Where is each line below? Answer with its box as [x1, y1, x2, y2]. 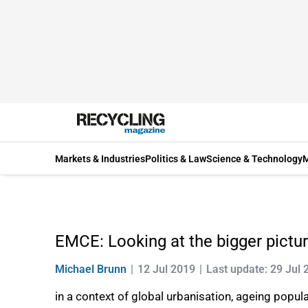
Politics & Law [145, 153, 206, 164]
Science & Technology [206, 153, 302, 164]
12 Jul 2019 [137, 263, 195, 276]
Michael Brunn [55, 263, 126, 276]
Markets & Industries [55, 153, 145, 164]
